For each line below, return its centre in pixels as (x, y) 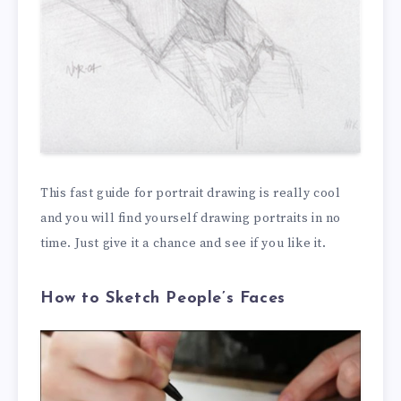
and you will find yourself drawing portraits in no (191, 219)
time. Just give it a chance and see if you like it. (183, 244)
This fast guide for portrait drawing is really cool (191, 194)
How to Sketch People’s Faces (163, 298)
